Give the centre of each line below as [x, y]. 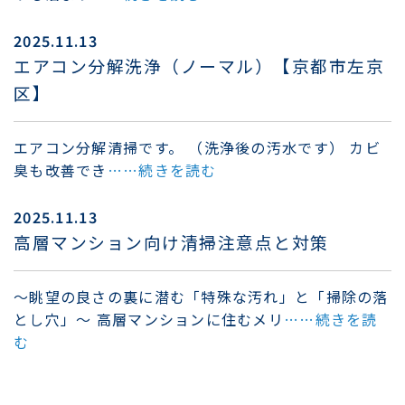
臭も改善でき [61, 170]
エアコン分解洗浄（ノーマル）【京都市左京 [199, 65]
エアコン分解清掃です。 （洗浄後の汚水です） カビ [197, 147]
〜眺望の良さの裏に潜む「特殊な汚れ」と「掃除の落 [201, 296]
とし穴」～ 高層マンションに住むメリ [149, 319]
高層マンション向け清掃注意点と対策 [171, 241]
